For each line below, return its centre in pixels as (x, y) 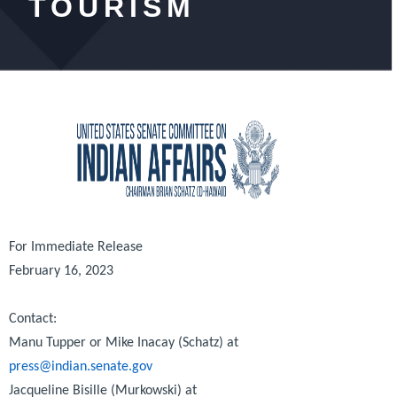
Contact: (33, 319)
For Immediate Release (76, 247)
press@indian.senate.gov (81, 366)
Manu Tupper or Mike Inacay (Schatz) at (124, 343)
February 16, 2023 (61, 271)
